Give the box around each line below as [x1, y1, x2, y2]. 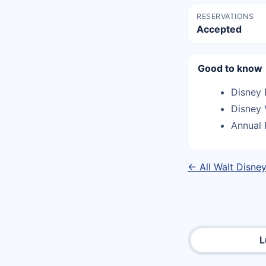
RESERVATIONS [197, 12, 254, 21]
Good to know [198, 62, 262, 75]
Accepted [197, 23, 242, 36]
